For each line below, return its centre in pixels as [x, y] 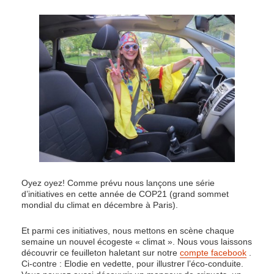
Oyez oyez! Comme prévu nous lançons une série [118, 183]
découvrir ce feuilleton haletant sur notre [101, 253]
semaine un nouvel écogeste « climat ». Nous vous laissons [137, 242]
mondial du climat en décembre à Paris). [100, 205]
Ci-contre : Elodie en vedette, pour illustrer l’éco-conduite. [132, 264]
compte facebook [213, 253]
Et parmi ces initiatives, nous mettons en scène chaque [128, 231]
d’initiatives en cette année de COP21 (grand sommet [125, 194]
